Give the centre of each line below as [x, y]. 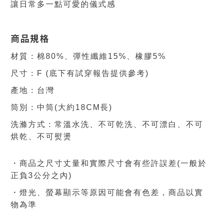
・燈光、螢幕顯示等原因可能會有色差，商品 [98, 192]
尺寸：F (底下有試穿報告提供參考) [80, 73]
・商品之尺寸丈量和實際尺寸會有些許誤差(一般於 [109, 163]
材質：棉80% [37, 56]
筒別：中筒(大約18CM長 [60, 107]
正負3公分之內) [41, 175]
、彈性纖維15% [95, 56]
